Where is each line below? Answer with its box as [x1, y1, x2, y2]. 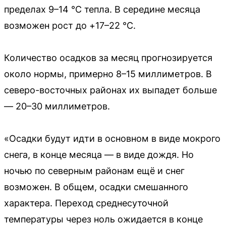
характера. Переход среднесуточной [4, 197, 168, 208]
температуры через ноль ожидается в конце [4, 213, 203, 224]
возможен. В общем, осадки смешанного [4, 181, 188, 192]
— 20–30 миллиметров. [4, 100, 110, 111]
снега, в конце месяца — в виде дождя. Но [4, 149, 194, 160]
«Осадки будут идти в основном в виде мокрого [4, 133, 220, 144]
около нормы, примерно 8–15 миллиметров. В [4, 68, 212, 79]
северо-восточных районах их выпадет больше [4, 84, 217, 95]
